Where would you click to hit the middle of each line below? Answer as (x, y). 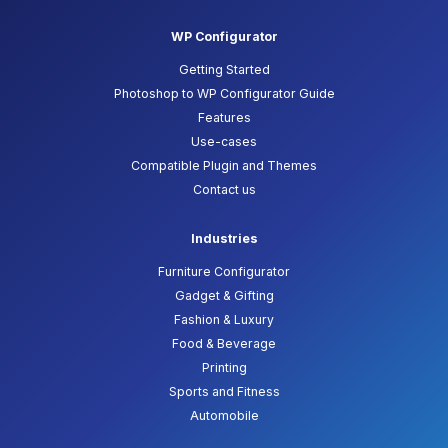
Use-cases (224, 142)
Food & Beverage (224, 344)
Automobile (224, 416)
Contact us (224, 190)
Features (224, 118)
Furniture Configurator (224, 272)
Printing (224, 368)
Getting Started (224, 70)
